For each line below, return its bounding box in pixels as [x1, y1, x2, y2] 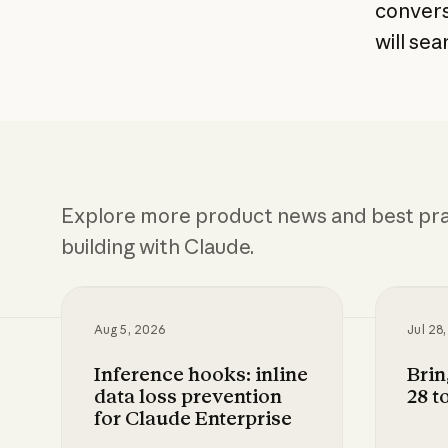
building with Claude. [61, 233, 255, 259]
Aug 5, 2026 [93, 321, 166, 337]
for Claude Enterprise [93, 405, 292, 430]
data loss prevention [93, 383, 282, 408]
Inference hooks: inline [93, 361, 308, 386]
